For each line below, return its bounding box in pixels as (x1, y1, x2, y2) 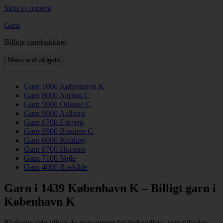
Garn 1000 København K (24, 82, 105, 91)
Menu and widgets (8, 56, 60, 64)
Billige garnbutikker (4, 38, 67, 46)
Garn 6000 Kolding (24, 136, 86, 144)
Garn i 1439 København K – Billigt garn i (4, 181, 216, 195)
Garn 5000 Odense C (24, 100, 91, 109)
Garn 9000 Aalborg (24, 109, 85, 117)
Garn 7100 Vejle (24, 154, 76, 162)
